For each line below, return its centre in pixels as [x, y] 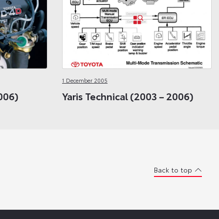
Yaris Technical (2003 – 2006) [128, 96]
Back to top [173, 169]
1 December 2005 [85, 80]
